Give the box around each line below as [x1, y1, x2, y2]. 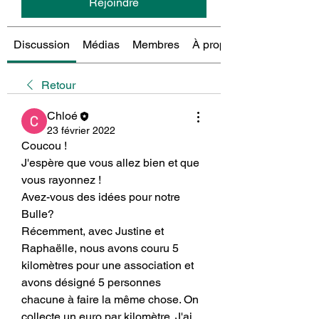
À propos [192, 37, 238, 51]
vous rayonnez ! [21, 172, 101, 187]
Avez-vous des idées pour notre [21, 189, 180, 204]
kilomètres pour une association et [21, 258, 194, 272]
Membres [132, 37, 179, 51]
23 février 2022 [47, 124, 115, 136]
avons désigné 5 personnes [21, 275, 161, 289]
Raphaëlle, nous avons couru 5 [21, 241, 179, 255]
